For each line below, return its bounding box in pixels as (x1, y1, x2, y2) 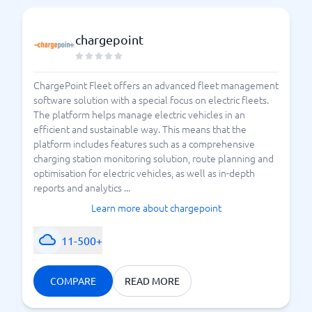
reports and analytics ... (33, 180, 130, 194)
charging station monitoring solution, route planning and (33, 151, 274, 165)
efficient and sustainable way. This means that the (33, 122, 247, 136)
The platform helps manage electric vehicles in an (33, 107, 245, 121)
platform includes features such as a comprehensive (33, 136, 255, 150)
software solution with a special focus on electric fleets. (33, 93, 269, 107)
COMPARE (50, 274, 96, 287)
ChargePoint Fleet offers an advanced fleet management (33, 78, 279, 92)
